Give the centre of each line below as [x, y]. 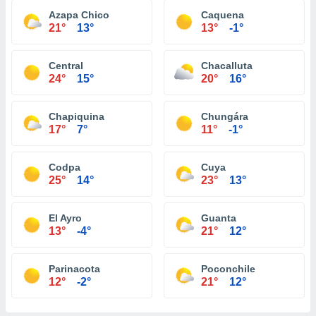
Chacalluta [227, 66]
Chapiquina [77, 116]
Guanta [219, 218]
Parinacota [74, 269]
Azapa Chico [79, 15]
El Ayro [65, 218]
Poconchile [228, 269]
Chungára [225, 116]
